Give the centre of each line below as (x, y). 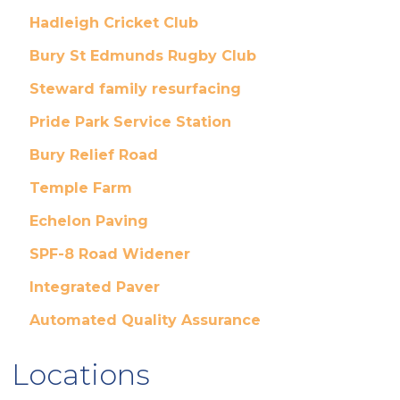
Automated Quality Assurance (145, 320)
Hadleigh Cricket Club (113, 23)
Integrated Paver (94, 287)
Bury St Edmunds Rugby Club (142, 56)
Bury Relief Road (93, 155)
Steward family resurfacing (135, 89)
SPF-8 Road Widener (109, 254)
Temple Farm (80, 188)
